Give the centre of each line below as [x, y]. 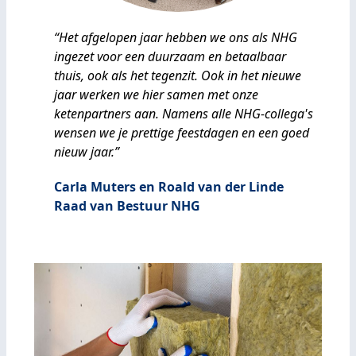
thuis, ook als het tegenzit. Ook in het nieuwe [178, 75]
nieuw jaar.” [87, 152]
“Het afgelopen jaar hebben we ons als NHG [176, 37]
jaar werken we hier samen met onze [156, 95]
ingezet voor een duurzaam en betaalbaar [170, 56]
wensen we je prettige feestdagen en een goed [182, 133]
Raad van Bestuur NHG [127, 206]
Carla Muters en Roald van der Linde [169, 187]
